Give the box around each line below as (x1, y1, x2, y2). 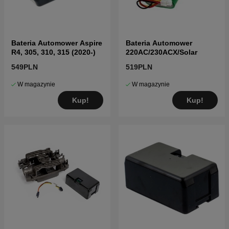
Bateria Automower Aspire (11, 39, 102, 48)
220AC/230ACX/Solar (126, 48, 197, 57)
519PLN (126, 63, 152, 72)
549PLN (11, 63, 38, 72)
